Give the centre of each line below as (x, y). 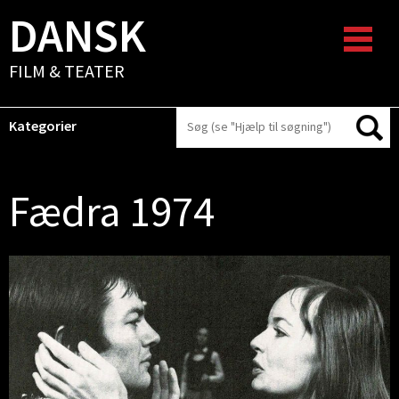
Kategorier (43, 126)
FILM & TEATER (67, 71)
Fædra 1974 (112, 211)
